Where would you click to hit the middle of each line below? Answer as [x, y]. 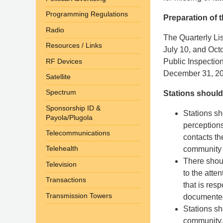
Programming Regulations [87, 14]
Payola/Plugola [69, 117]
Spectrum [61, 92]
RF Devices [64, 61]
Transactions [66, 180]
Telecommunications [78, 133]
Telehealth [62, 149]
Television [61, 164]
